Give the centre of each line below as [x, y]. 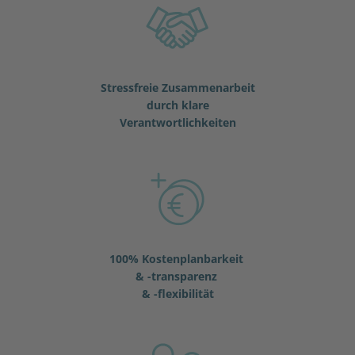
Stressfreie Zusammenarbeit [177, 87]
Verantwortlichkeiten [177, 122]
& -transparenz [177, 276]
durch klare [177, 105]
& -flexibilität [177, 293]
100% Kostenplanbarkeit [177, 258]
